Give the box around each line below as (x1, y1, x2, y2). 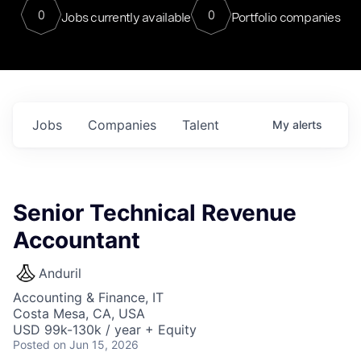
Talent (182, 117, 219, 133)
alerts (293, 118, 322, 131)
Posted (13, 338, 50, 351)
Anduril (39, 265, 81, 281)
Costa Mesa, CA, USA (13, 305, 145, 322)
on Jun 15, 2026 (53, 338, 139, 351)
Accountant (13, 226, 140, 254)
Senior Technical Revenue (13, 199, 297, 226)
